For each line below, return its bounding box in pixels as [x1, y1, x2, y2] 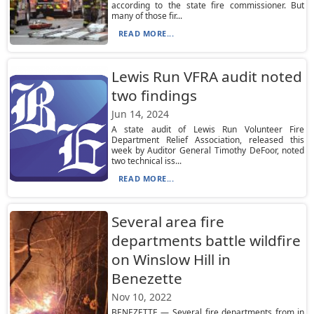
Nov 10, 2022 [111, 290, 172, 303]
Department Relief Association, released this [111, 134, 305, 146]
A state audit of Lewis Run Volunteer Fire [111, 123, 305, 135]
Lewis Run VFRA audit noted [111, 67, 302, 86]
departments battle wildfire [111, 231, 301, 250]
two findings [111, 86, 197, 105]
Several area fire [111, 212, 224, 231]
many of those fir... [111, 10, 182, 22]
